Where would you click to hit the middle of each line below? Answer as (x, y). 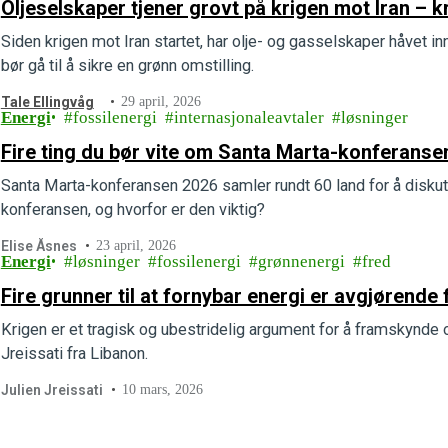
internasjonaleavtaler (248, 117)
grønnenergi (301, 261)
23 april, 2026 (136, 245)
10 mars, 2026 (163, 389)
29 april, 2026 (161, 101)
